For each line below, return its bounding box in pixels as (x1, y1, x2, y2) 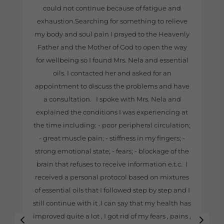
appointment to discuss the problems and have (34, 81, 189, 90)
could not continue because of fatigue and (43, 3, 181, 12)
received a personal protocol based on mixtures (35, 172, 189, 181)
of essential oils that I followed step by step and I (34, 185, 190, 194)
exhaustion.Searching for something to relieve (36, 16, 187, 25)
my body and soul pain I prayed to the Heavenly (34, 29, 189, 38)
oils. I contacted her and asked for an (52, 68, 171, 77)
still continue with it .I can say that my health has (33, 198, 191, 207)
